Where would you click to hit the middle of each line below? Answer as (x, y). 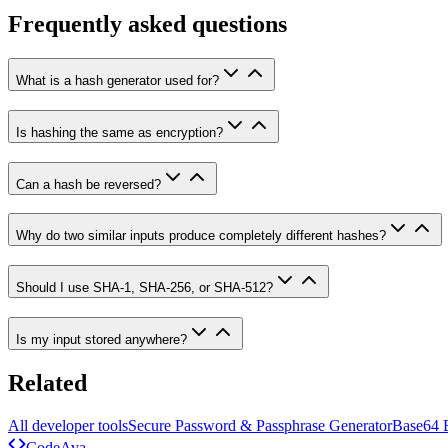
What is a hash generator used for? (117, 81)
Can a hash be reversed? (88, 184)
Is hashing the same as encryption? (119, 132)
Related (47, 382)
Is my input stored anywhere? (101, 339)
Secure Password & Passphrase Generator (260, 425)
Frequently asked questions (147, 24)
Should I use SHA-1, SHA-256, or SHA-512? (144, 288)
